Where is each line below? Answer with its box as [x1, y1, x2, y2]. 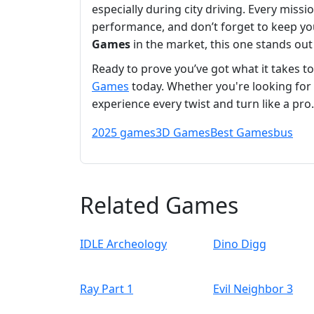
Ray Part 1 [80, 281, 133, 297]
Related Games [80, 190, 238, 221]
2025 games [92, 125, 156, 141]
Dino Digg [213, 236, 266, 252]
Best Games [210, 125, 273, 141]
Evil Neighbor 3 [213, 281, 293, 297]
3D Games [156, 125, 210, 141]
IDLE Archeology [80, 236, 167, 252]
